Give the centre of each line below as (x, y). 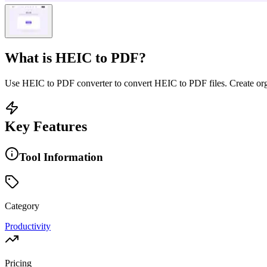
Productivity (28, 226)
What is (30, 58)
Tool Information (61, 157)
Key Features (46, 126)
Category (22, 206)
